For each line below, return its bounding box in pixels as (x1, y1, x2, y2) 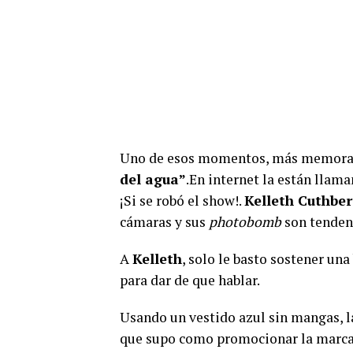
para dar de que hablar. (120, 271, 260, 290)
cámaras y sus (120, 213, 209, 232)
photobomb (209, 213, 281, 232)
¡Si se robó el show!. (120, 191, 244, 210)
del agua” (120, 170, 186, 189)
